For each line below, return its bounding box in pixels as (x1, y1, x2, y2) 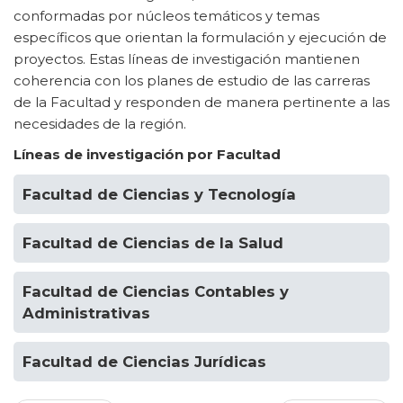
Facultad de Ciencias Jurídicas (22, 353, 266, 371)
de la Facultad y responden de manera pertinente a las (13, 94, 390, 111)
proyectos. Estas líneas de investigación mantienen (13, 50, 360, 67)
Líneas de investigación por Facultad (13, 146, 281, 163)
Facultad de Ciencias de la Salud (22, 234, 283, 252)
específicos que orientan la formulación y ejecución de (13, 29, 387, 46)
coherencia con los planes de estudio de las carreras (13, 72, 370, 89)
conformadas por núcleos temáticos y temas (13, 7, 319, 24)
